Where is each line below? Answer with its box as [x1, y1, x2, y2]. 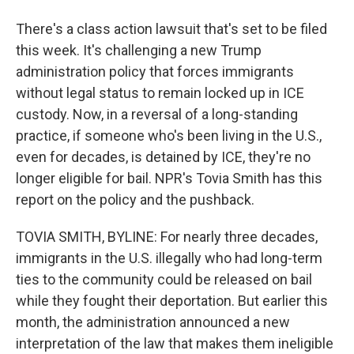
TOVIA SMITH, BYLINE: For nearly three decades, [16, 228, 318, 245]
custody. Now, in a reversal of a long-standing [16, 106, 298, 122]
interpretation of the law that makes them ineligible [16, 335, 333, 352]
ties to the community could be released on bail [16, 271, 312, 288]
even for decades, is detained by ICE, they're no [16, 149, 311, 165]
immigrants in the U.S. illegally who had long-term [16, 250, 322, 266]
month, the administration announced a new [16, 314, 290, 330]
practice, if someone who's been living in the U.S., [16, 127, 322, 144]
